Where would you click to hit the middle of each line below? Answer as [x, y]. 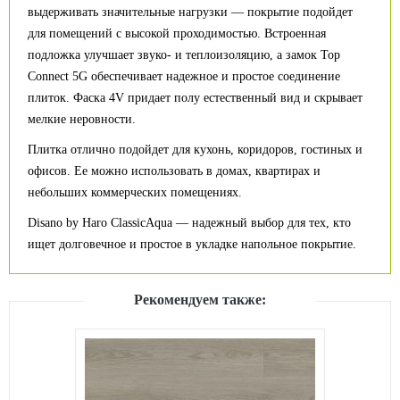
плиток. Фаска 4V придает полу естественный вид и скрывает [195, 98]
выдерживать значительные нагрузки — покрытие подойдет [190, 12]
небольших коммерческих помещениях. [135, 192]
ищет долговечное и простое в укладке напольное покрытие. [192, 244]
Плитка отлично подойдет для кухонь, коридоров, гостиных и [195, 150]
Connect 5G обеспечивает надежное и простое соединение [184, 76]
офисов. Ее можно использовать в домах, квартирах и [174, 171]
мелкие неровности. [82, 119]
